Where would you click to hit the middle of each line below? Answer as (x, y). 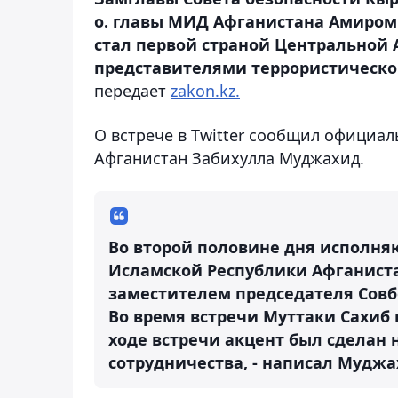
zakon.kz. (205, 90)
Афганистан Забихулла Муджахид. (229, 158)
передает (132, 90)
